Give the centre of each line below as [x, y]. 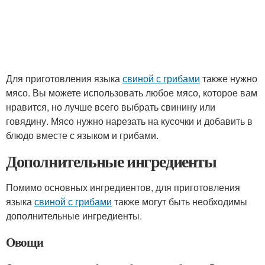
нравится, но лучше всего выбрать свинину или [111, 107]
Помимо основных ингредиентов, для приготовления [123, 187]
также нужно [229, 78]
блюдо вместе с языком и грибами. [82, 135]
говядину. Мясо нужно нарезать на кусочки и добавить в [129, 121]
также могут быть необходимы [180, 201]
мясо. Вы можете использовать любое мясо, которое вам [132, 93]
